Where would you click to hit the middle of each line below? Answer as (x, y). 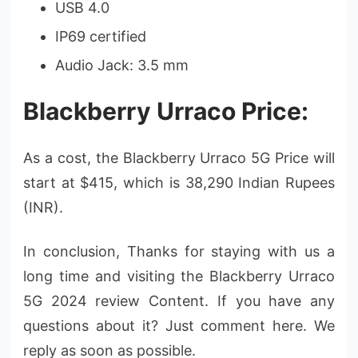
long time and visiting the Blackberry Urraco (179, 276)
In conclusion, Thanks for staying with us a (179, 251)
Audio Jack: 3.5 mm (122, 65)
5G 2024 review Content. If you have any (179, 300)
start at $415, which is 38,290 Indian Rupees (179, 182)
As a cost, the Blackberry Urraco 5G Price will (179, 157)
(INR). (43, 207)
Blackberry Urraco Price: (166, 111)
